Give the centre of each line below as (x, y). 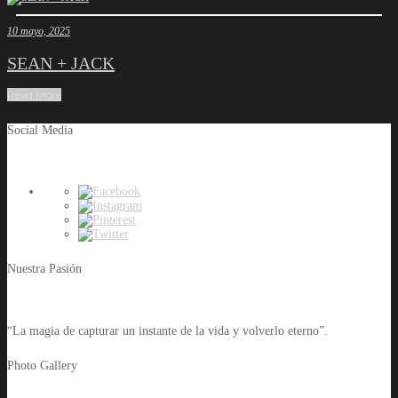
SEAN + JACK (61, 63)
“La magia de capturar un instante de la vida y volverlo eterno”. (167, 330)
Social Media (40, 130)
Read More (34, 95)
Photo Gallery (42, 366)
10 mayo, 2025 (39, 31)
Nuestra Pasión (44, 269)
